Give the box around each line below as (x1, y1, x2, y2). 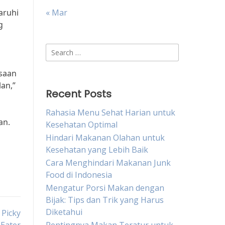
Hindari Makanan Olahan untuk (46, 132, 165, 143)
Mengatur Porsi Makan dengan (46, 182, 164, 193)
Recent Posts (46, 87, 111, 101)
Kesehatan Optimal (46, 119, 118, 130)
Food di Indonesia (46, 169, 112, 180)
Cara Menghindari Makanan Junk (46, 157, 171, 168)
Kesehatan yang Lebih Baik (46, 144, 148, 155)
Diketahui (46, 206, 82, 217)
